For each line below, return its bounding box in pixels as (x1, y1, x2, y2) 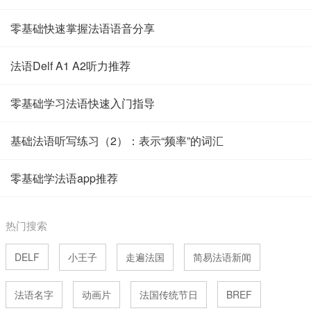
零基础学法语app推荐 (10, 170, 118, 186)
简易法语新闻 (193, 250, 251, 264)
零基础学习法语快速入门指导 (10, 95, 155, 111)
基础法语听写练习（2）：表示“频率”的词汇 (10, 133, 224, 149)
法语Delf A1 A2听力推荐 (10, 58, 131, 74)
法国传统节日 (140, 287, 198, 301)
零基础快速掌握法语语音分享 (10, 20, 155, 36)
